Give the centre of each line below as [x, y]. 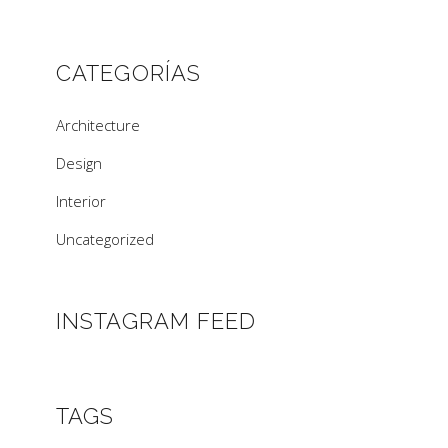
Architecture [98, 124]
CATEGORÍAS [128, 72]
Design [79, 162]
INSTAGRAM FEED [156, 320]
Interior [81, 200]
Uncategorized [105, 238]
